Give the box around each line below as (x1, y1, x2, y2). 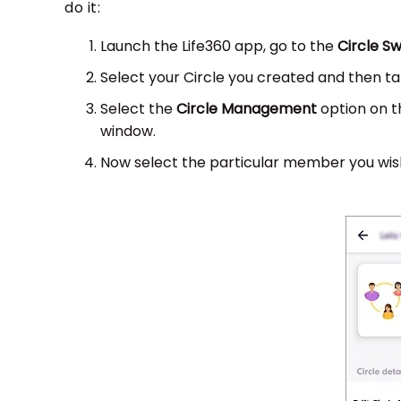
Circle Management (176, 98, 317, 120)
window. (100, 121, 156, 142)
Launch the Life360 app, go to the (100, 36, 337, 57)
